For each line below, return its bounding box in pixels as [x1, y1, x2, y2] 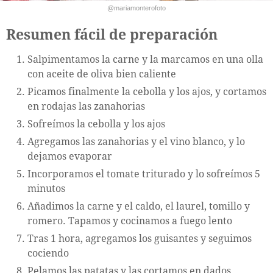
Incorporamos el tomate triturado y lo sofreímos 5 [27, 168, 260, 180]
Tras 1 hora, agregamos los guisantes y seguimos [27, 232, 252, 244]
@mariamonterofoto [107, 4, 166, 12]
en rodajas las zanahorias [27, 100, 145, 112]
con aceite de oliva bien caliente [27, 68, 176, 80]
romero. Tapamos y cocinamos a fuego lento [27, 214, 232, 227]
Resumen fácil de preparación [6, 26, 218, 43]
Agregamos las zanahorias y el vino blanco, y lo [27, 135, 245, 147]
